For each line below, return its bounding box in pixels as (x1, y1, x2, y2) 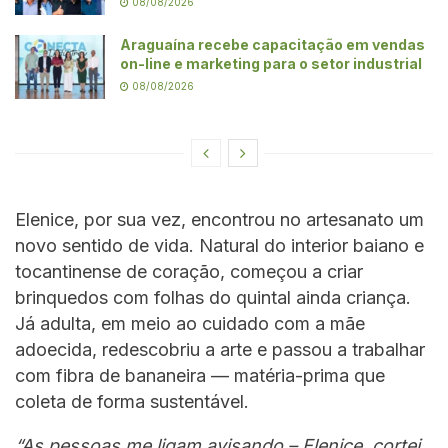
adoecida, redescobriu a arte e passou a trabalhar (15, 339, 425, 361)
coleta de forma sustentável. (15, 391, 249, 413)
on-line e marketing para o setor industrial (120, 55, 422, 73)
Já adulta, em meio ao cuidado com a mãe (15, 313, 365, 335)
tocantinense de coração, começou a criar (15, 261, 363, 283)
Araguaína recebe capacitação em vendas (120, 36, 425, 54)
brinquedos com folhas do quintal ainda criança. (15, 287, 411, 309)
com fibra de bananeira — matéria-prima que (15, 365, 385, 387)
